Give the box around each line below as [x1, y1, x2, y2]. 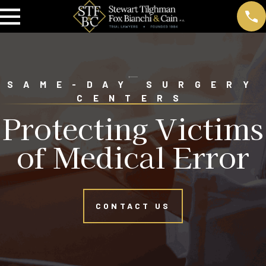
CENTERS [77, 92, 189, 104]
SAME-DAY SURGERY [7, 78, 259, 90]
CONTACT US [95, 201, 171, 211]
